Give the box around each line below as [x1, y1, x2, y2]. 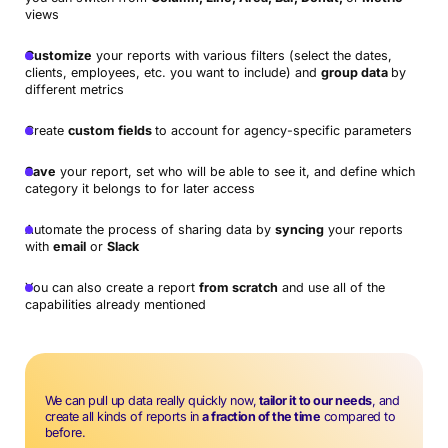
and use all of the [277, 279, 385, 295]
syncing [274, 221, 324, 237]
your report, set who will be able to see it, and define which [55, 163, 415, 179]
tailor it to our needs [256, 392, 372, 408]
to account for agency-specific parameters [154, 122, 412, 138]
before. [44, 424, 86, 440]
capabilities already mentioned [24, 296, 206, 312]
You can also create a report [24, 279, 199, 295]
